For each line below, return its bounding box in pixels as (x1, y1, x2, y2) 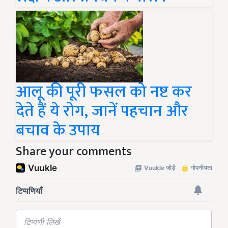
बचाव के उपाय (16, 117, 100, 145)
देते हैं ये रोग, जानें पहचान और (16, 98, 188, 125)
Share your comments (16, 141, 131, 162)
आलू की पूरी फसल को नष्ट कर (16, 78, 192, 106)
